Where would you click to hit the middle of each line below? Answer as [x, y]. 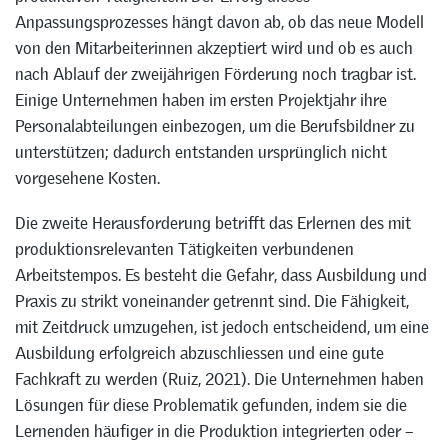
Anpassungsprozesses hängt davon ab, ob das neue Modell [219, 21]
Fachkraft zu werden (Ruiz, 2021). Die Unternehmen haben [219, 378]
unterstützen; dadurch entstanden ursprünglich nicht [201, 151]
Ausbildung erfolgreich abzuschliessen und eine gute [199, 352]
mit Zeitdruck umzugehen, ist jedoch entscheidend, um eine [222, 326]
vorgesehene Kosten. [87, 177]
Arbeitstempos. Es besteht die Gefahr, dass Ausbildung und [221, 274]
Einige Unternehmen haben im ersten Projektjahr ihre [201, 99]
